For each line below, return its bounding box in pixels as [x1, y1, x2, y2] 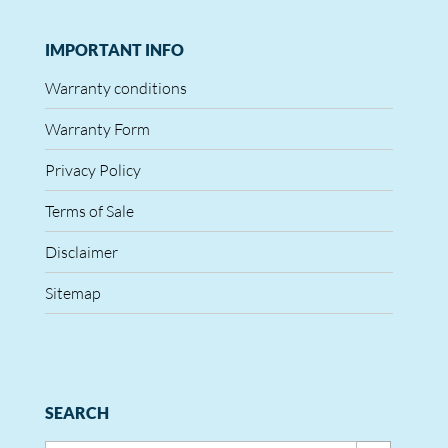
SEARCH [45, 403, 109, 422]
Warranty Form [45, 119, 150, 139]
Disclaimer [45, 242, 118, 262]
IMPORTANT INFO [45, 40, 184, 59]
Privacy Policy [45, 160, 141, 180]
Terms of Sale [45, 201, 134, 221]
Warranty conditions [45, 78, 187, 98]
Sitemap [45, 283, 101, 303]
